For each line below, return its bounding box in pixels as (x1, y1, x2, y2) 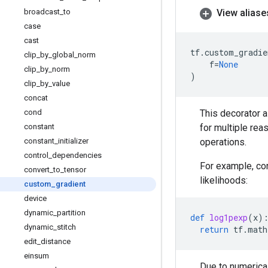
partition (57, 208, 86, 217)
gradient (56, 179, 86, 188)
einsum (24, 251, 49, 260)
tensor (64, 165, 86, 174)
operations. (200, 136, 246, 148)
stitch (57, 223, 76, 232)
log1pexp (209, 212, 248, 223)
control (24, 151, 48, 160)
